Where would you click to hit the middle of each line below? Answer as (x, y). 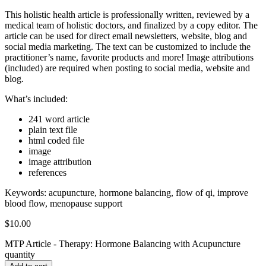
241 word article (59, 119)
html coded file (56, 140)
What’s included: (36, 99)
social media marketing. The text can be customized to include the (128, 46)
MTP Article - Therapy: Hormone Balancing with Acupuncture (123, 243)
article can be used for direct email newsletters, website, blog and (126, 36)
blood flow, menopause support (64, 203)
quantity (20, 254)
